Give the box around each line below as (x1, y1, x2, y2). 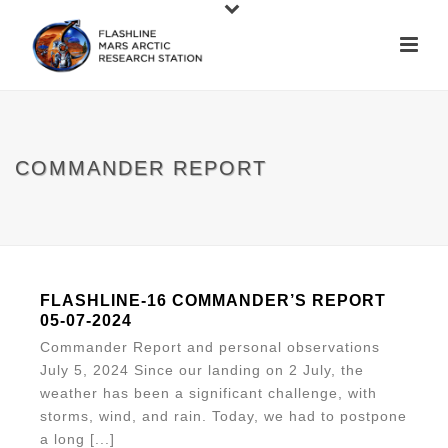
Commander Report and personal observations (40, 339, 380, 355)
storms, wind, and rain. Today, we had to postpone (40, 408, 407, 424)
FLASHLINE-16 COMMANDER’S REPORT (40, 292, 386, 309)
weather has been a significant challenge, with (40, 385, 377, 401)
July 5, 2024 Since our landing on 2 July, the (40, 362, 364, 378)
